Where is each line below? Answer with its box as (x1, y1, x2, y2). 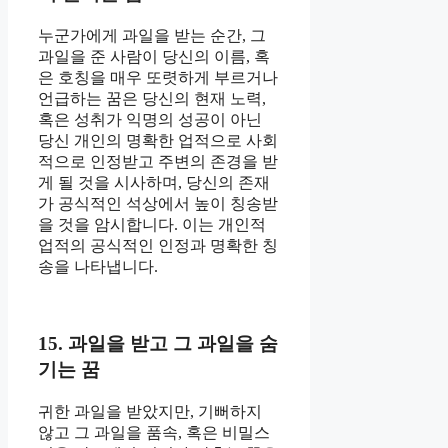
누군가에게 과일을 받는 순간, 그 (38, 27, 266, 45)
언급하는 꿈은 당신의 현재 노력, (38, 90, 266, 108)
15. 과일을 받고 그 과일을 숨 (38, 332, 278, 354)
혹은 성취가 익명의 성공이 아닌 (38, 111, 262, 129)
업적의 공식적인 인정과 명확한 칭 (38, 237, 278, 255)
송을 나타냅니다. (38, 258, 158, 276)
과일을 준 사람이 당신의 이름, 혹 (38, 48, 270, 66)
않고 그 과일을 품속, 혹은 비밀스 (38, 423, 270, 441)
